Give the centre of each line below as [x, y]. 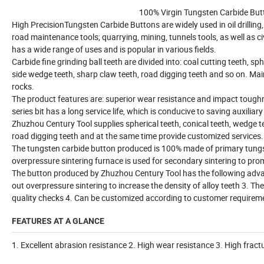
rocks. [23, 87]
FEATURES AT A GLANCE [58, 221]
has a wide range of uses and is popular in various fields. [114, 49]
